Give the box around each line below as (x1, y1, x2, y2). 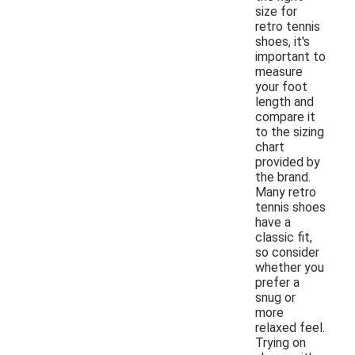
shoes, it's (255, 33, 310, 49)
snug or (255, 289, 296, 305)
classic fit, (255, 229, 312, 245)
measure (255, 63, 303, 79)
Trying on (255, 334, 306, 350)
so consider (255, 244, 319, 260)
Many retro (255, 184, 316, 200)
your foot (255, 78, 307, 94)
